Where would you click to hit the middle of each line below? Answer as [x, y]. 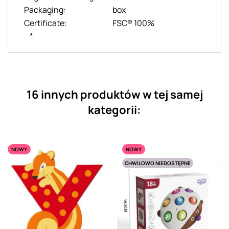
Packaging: [45, 9]
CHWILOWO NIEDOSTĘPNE [158, 163]
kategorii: [114, 110]
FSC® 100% [133, 23]
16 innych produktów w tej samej [114, 94]
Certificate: [45, 23]
